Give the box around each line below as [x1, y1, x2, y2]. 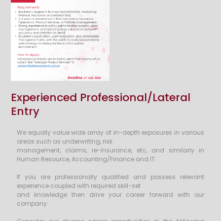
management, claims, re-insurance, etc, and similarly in [17, 146, 204, 154]
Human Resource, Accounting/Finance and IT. [17, 154, 157, 163]
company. [17, 199, 49, 208]
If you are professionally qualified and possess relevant [17, 172, 204, 181]
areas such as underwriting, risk [17, 137, 113, 146]
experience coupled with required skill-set [17, 181, 141, 190]
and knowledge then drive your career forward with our [17, 190, 204, 199]
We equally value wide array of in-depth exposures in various [17, 128, 204, 137]
